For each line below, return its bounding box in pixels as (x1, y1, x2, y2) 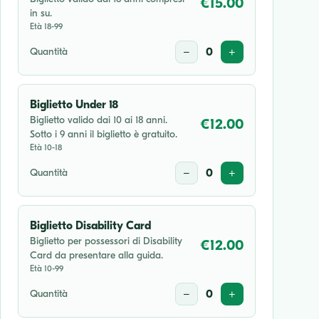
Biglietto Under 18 (30, 98, 118, 111)
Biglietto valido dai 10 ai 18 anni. (30, 114, 167, 126)
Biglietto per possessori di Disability (30, 235, 182, 247)
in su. (30, 7, 52, 19)
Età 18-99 (30, 21, 63, 31)
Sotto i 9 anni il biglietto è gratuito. (30, 128, 177, 140)
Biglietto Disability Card (30, 219, 151, 232)
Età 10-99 (30, 263, 63, 273)
